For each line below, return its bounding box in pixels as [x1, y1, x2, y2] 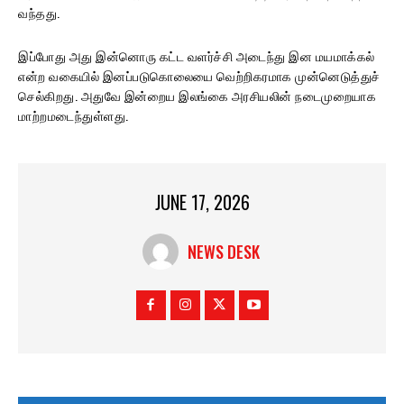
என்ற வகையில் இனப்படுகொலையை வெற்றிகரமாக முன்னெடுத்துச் [18, 65, 381, 85]
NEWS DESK [187, 240, 260, 264]
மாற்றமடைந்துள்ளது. [18, 105, 129, 124]
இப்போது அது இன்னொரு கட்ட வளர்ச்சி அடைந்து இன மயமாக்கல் [18, 45, 375, 65]
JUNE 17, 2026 [154, 188, 250, 216]
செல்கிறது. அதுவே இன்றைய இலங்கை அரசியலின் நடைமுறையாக [18, 85, 376, 105]
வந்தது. [18, 2, 60, 22]
